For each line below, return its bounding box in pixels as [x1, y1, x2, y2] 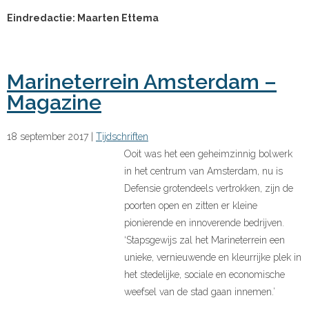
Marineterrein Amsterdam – [7, 70, 277, 95]
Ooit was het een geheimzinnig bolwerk [124, 149, 292, 161]
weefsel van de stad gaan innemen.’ [124, 287, 275, 299]
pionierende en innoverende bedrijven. [124, 218, 284, 230]
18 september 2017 [7, 132, 88, 143]
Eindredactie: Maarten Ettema [7, 13, 159, 25]
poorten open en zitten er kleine [124, 201, 257, 212]
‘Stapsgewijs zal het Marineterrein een [124, 235, 285, 247]
